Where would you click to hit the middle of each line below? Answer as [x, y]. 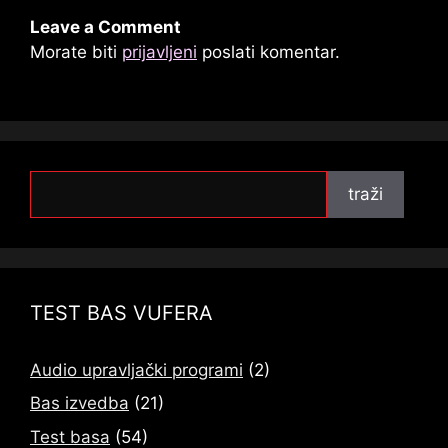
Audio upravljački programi [136, 369]
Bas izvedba [79, 403]
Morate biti [76, 52]
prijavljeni [159, 52]
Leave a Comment [105, 27]
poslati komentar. [268, 52]
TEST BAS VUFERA [121, 312]
